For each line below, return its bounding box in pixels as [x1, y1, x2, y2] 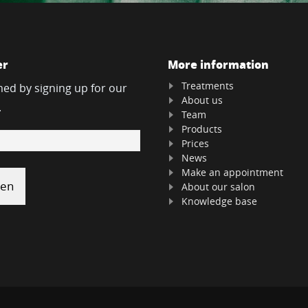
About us [181, 93, 223, 107]
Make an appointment [181, 166, 283, 179]
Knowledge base [181, 195, 257, 208]
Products [181, 122, 222, 135]
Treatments [181, 79, 234, 92]
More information [168, 56, 269, 72]
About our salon [181, 180, 255, 193]
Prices [181, 137, 209, 150]
